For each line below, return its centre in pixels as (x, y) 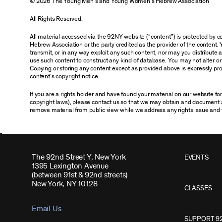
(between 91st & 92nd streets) (80, 175)
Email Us (47, 209)
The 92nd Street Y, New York (79, 157)
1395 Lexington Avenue (70, 166)
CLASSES (198, 188)
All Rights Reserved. (56, 19)
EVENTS (196, 158)
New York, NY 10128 (65, 184)
